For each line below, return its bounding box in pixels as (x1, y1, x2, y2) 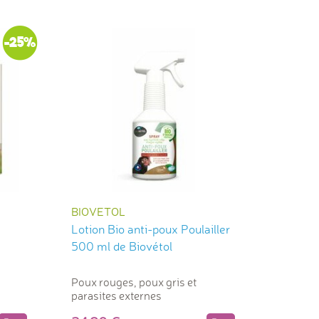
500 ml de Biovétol (70, 239, 172, 254)
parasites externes (70, 288, 162, 303)
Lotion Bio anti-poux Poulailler (70, 221, 230, 237)
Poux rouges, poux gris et (70, 275, 197, 290)
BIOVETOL (70, 204, 125, 219)
